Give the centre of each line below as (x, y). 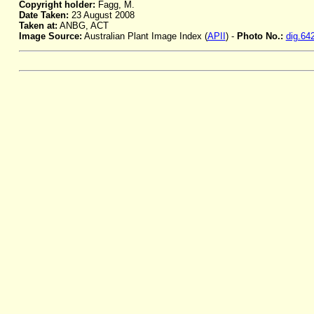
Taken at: (38, 26)
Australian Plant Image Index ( (144, 36)
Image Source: (50, 36)
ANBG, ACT (83, 26)
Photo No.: (261, 36)
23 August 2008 (101, 15)
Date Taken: (43, 15)
